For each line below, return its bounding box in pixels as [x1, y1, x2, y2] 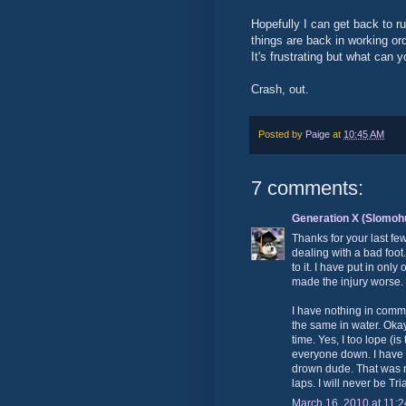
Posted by [258, 128, 305, 140]
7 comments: [251, 176, 363, 199]
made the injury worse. [292, 275, 403, 288]
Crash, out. [251, 82, 309, 97]
